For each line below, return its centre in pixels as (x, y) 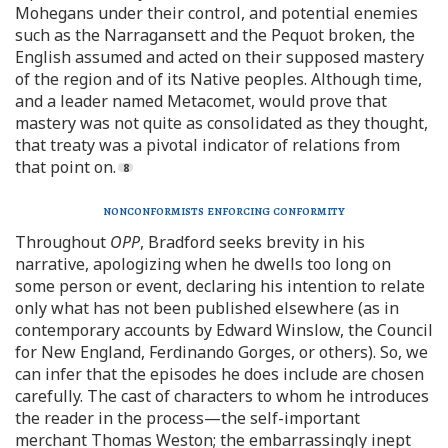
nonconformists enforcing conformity (224, 210)
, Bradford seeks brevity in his (252, 242)
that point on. (65, 167)
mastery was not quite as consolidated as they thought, (221, 123)
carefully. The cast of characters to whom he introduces (222, 396)
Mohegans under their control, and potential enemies (216, 13)
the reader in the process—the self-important (187, 418)
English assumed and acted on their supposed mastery (219, 57)
